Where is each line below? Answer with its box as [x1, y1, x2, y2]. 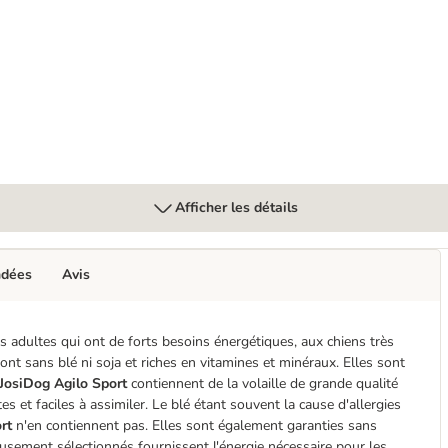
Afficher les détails [174, 198, 298, 217]
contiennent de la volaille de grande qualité [131, 374, 398, 393]
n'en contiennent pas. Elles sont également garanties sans [12, 416, 377, 435]
